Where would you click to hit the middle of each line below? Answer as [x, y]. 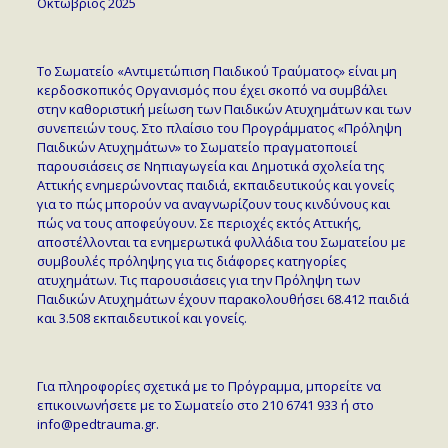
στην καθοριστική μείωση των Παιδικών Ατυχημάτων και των [223, 108]
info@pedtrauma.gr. [97, 423]
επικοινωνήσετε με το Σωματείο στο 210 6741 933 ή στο [205, 404]
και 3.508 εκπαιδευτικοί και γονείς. [141, 317]
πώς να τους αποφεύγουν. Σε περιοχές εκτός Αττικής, [198, 222]
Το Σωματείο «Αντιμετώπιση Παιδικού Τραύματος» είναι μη [216, 70]
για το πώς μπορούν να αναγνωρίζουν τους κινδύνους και [213, 203]
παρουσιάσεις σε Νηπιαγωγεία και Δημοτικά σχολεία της [210, 165]
